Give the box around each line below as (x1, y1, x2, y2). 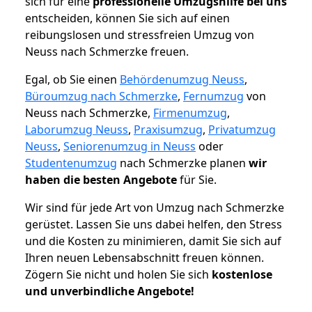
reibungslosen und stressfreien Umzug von (25, 27, 254, 43)
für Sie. (177, 172, 217, 188)
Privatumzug (208, 122, 276, 138)
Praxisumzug (134, 122, 203, 138)
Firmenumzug (153, 105, 227, 121)
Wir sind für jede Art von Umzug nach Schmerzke (25, 200, 284, 216)
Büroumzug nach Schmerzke (25, 88, 178, 104)
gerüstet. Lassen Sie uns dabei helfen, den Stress (25, 217, 282, 233)
